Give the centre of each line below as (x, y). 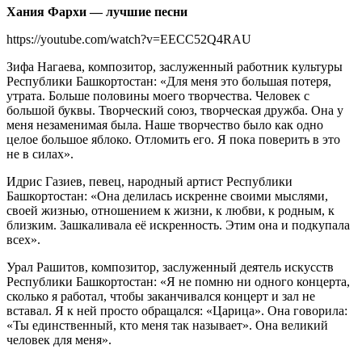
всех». (23, 240)
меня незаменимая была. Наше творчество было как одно (165, 125)
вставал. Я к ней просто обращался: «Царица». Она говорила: (177, 311)
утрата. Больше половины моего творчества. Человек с (158, 96)
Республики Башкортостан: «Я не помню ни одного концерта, (178, 282)
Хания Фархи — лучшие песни (97, 12)
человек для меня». (59, 340)
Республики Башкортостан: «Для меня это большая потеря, (169, 82)
